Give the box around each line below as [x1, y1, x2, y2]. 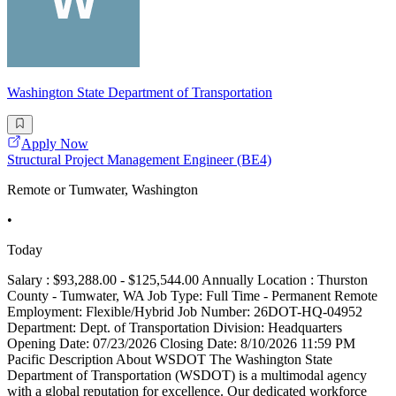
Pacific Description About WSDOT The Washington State [7, 352, 332, 368]
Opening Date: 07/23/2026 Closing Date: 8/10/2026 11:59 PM [7, 336, 355, 352]
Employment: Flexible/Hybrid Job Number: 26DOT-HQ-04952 [7, 304, 362, 320]
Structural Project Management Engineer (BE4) [7, 152, 271, 168]
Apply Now [21, 136, 88, 152]
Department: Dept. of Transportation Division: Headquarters [7, 320, 342, 336]
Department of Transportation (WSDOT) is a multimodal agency [7, 368, 367, 384]
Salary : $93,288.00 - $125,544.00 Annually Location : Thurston [7, 272, 368, 288]
